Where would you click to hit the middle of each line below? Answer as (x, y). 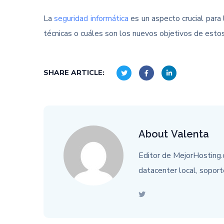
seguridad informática (91, 18)
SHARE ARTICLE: (74, 73)
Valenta (190, 134)
